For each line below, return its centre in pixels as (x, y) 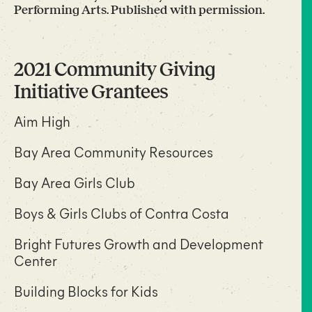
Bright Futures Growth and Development (139, 243)
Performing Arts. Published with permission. (139, 9)
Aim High (42, 120)
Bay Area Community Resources (114, 151)
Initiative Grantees (91, 91)
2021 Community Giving (115, 69)
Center (36, 260)
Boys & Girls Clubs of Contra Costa (122, 212)
